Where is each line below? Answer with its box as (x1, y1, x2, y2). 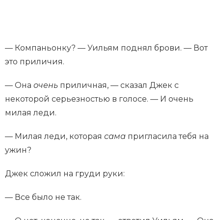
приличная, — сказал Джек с (60, 81, 179, 90)
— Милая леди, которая (5, 132, 104, 141)
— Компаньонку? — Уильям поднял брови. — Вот (5, 43, 208, 53)
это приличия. (5, 57, 64, 67)
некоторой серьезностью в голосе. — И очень (5, 94, 193, 104)
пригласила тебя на (128, 132, 209, 141)
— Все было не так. (5, 192, 82, 202)
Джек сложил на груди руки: (5, 169, 125, 179)
